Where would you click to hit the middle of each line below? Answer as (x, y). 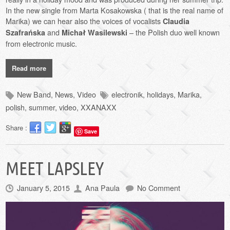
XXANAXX (99, 107)
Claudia (176, 21)
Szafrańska (26, 32)
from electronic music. (42, 43)
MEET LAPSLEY (55, 168)
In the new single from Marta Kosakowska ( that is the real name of (115, 10)
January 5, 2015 (44, 187)
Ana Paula (103, 187)
